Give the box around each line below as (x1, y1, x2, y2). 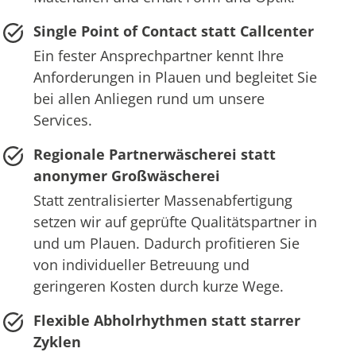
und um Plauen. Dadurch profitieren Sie (33, 234, 300, 253)
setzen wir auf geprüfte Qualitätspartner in (33, 212, 317, 232)
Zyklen (33, 332, 81, 352)
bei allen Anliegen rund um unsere (33, 89, 265, 109)
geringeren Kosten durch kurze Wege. (33, 277, 284, 296)
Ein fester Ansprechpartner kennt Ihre (33, 46, 284, 66)
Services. (33, 110, 92, 130)
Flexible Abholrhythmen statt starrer (33, 311, 300, 331)
